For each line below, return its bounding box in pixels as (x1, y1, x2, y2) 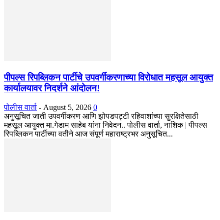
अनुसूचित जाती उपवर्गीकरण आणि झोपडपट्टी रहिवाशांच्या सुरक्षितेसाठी (4, 111, 198, 120)
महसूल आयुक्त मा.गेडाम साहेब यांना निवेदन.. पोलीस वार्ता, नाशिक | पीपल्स (4, 120, 207, 129)
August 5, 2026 (43, 103, 91, 111)
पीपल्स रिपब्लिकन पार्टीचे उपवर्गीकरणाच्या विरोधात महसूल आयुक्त (4, 72, 213, 83)
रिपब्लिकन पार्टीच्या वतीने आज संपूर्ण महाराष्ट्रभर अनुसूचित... (4, 129, 173, 138)
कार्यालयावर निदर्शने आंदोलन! (4, 83, 100, 94)
